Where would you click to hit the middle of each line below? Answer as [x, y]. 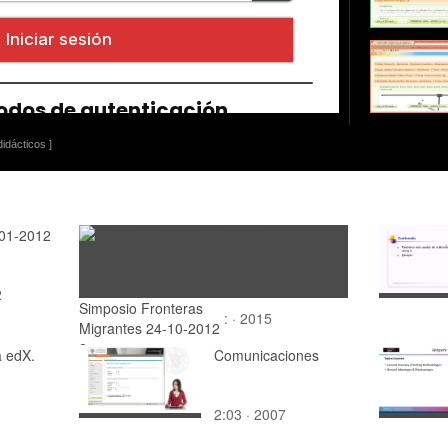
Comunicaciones [266, 354]
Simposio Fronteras [141, 307]
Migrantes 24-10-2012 [149, 327]
